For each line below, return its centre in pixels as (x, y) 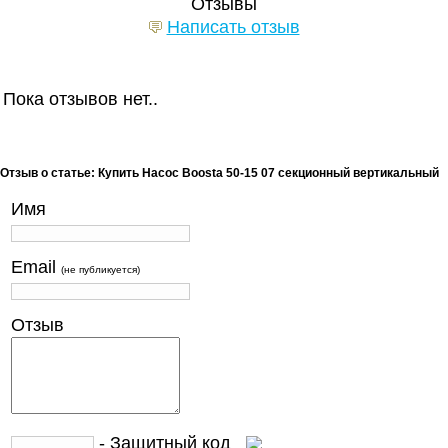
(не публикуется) (100, 270)
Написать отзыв (233, 27)
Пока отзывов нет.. (80, 99)
